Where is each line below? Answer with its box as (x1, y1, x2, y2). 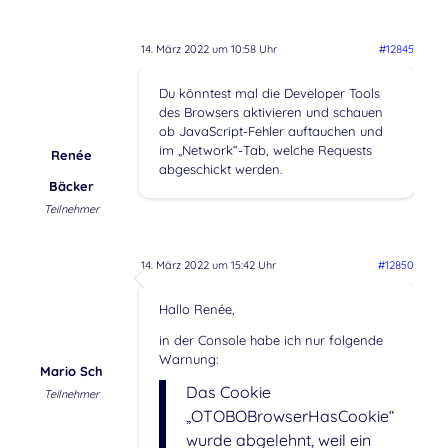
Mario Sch (39, 363, 103, 380)
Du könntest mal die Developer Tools (158, 85, 380, 102)
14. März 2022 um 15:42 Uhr (140, 258, 276, 273)
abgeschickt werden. (158, 161, 282, 178)
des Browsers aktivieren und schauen (158, 104, 383, 121)
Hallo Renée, (158, 301, 235, 318)
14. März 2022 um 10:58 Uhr (140, 42, 277, 57)
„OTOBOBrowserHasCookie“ (185, 405, 395, 426)
